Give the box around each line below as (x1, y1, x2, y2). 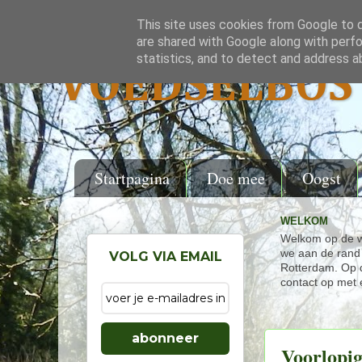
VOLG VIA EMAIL (108, 249, 222, 264)
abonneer (132, 330, 199, 346)
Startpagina (95, 167, 170, 189)
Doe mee (207, 167, 265, 189)
